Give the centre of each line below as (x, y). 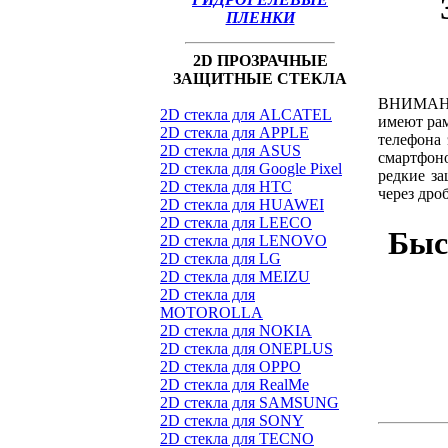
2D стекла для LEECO (236, 222)
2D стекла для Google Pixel (251, 168)
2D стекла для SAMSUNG (249, 402)
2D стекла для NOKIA (236, 330)
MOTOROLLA (211, 312)
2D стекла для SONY (232, 420)
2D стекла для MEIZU (235, 276)
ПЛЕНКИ (260, 17)
